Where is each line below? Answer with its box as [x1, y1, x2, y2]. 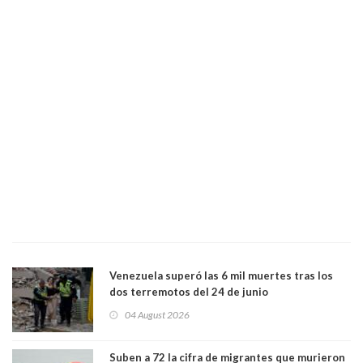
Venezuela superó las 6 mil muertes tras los [109, 268, 333, 282]
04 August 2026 [125, 308, 190, 321]
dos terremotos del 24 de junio [109, 284, 268, 298]
